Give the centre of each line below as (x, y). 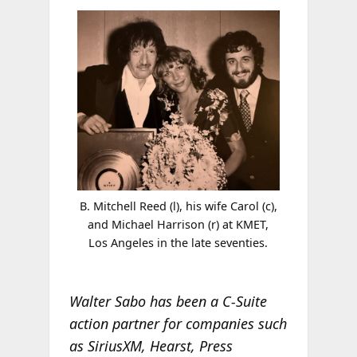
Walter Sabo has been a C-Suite (168, 302)
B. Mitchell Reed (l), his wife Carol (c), (178, 206)
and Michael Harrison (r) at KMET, (178, 224)
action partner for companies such (178, 324)
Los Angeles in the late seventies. (178, 242)
